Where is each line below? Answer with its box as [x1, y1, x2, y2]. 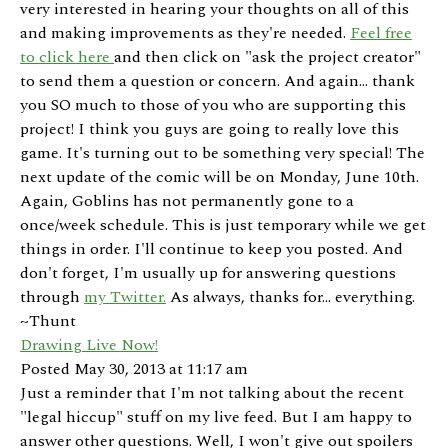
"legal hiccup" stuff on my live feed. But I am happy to [20, 405, 412, 430]
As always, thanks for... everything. [166, 285, 415, 310]
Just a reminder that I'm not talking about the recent [20, 381, 404, 406]
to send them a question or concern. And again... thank [20, 69, 415, 94]
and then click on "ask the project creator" [114, 45, 421, 70]
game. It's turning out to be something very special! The [20, 141, 425, 166]
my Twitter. [84, 285, 166, 310]
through [20, 285, 84, 310]
